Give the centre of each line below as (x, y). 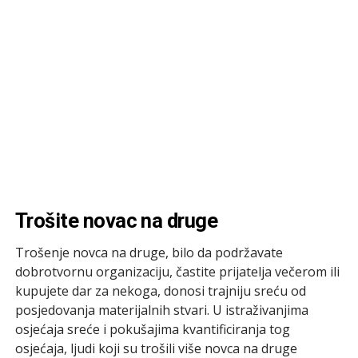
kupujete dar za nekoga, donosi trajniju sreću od (160, 290)
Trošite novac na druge (116, 220)
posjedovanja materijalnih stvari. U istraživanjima (161, 310)
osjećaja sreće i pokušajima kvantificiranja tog (152, 329)
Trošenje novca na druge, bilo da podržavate (149, 252)
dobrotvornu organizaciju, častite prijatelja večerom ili (177, 271)
